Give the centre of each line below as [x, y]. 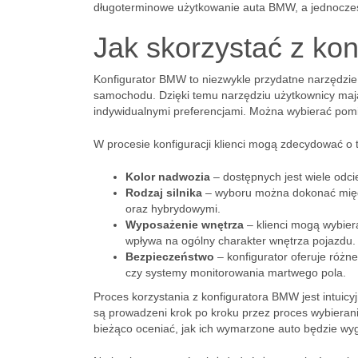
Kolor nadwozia [168, 177]
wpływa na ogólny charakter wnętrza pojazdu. [241, 241]
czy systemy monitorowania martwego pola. [236, 272]
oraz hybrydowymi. [173, 209]
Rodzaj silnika [164, 193]
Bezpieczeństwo [170, 257]
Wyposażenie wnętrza [185, 225]
